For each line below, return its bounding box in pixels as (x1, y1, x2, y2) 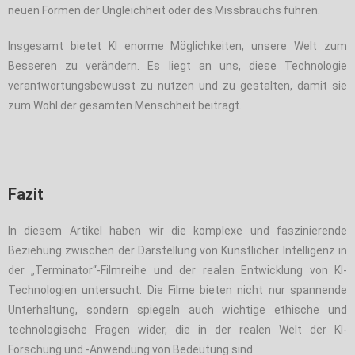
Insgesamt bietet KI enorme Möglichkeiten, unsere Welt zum (8, 39, 347, 52)
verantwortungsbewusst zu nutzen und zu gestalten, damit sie (8, 78, 347, 92)
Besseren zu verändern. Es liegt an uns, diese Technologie (8, 59, 347, 72)
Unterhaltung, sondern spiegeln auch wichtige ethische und (8, 303, 347, 316)
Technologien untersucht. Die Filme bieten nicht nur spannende (8, 283, 347, 296)
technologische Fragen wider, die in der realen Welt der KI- (8, 323, 347, 336)
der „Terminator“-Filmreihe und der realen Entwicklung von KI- (8, 263, 347, 277)
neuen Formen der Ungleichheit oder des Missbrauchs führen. (8, 3, 320, 17)
